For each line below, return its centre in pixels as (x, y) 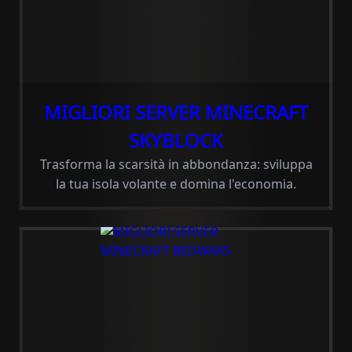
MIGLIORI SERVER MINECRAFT (176, 112)
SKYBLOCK (176, 140)
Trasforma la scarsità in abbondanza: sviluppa (176, 164)
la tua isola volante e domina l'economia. (176, 184)
